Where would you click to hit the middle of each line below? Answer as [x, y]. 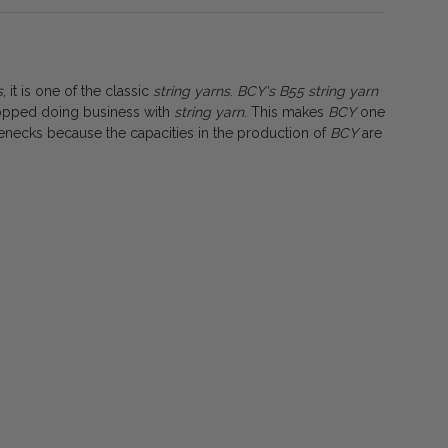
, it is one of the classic [78, 91]
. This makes [286, 112]
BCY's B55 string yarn [307, 91]
